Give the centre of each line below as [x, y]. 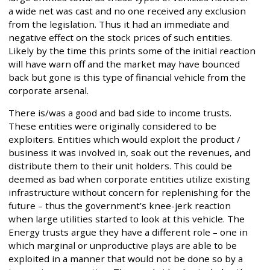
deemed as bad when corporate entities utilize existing [129, 179]
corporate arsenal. [49, 91]
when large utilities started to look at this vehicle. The [127, 219]
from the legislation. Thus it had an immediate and [119, 24]
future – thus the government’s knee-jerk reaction [120, 206]
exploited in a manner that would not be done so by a [126, 259]
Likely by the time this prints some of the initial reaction [132, 51]
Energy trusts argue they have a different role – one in [128, 232]
